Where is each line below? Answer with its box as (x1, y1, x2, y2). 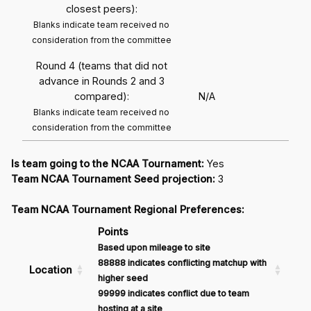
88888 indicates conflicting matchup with (98, 257, 267, 268)
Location (29, 263, 72, 276)
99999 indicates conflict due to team (98, 287, 249, 299)
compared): (74, 90, 129, 102)
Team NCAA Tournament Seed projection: (11, 172, 215, 185)
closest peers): (65, 2, 137, 15)
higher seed (98, 272, 148, 283)
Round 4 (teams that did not (35, 59, 167, 72)
